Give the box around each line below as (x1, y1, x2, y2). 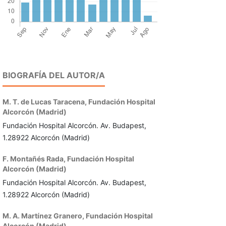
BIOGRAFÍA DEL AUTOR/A (2, 70, 105, 81)
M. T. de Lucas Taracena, (2, 97, 88, 106)
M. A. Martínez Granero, (2, 211, 86, 220)
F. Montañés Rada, (2, 154, 67, 163)
